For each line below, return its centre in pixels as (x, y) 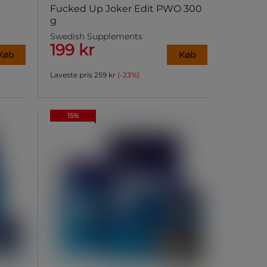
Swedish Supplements (96, 37)
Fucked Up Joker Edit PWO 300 (126, 9)
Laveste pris (71, 75)
